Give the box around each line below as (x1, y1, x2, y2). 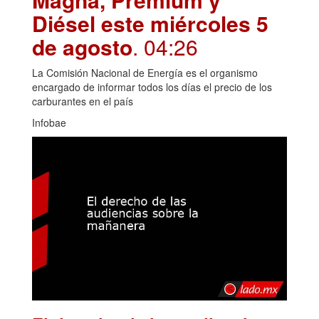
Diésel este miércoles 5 (32, 7, 268, 38)
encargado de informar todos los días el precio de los (32, 79, 272, 94)
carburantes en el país (32, 93, 133, 108)
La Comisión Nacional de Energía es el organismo (32, 65, 258, 80)
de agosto (32, 31, 132, 62)
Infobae (32, 115, 66, 130)
